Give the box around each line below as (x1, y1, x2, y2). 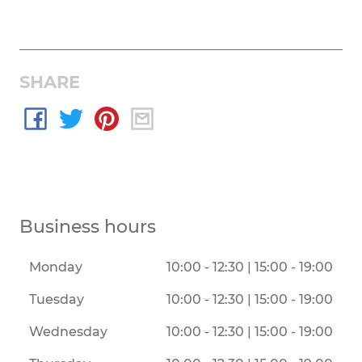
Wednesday (29, 323, 107, 339)
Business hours (19, 215, 156, 238)
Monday (29, 259, 82, 275)
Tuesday (29, 291, 84, 307)
